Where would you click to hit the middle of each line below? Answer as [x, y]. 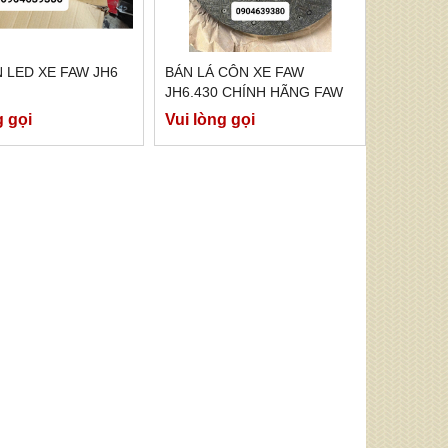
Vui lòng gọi [209, 119]
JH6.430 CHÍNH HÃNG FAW [253, 92]
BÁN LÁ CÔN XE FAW [234, 72]
